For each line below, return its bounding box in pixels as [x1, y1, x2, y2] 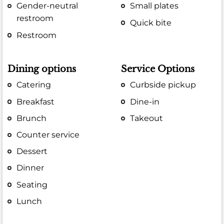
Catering [16, 80, 51, 90]
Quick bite [130, 17, 172, 27]
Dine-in [130, 96, 160, 106]
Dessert [16, 146, 48, 156]
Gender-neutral [16, 1, 78, 11]
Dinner [16, 163, 44, 173]
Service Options [121, 63, 195, 75]
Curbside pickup [130, 80, 196, 90]
